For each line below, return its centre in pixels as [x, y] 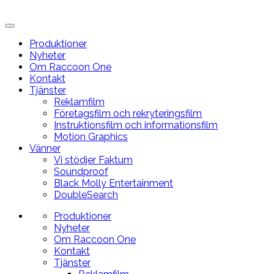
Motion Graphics [91, 137]
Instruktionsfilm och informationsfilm [136, 125]
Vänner [45, 148]
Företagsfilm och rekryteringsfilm [128, 113]
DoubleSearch [86, 195]
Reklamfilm [79, 102]
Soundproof [81, 172]
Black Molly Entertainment [113, 183]
